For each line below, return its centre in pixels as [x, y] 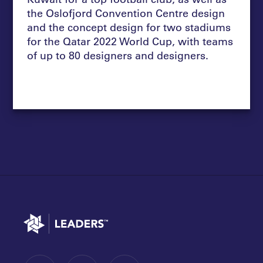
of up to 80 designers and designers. [118, 55]
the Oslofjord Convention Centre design [126, 13]
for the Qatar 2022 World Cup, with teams [130, 41]
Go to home [41, 218]
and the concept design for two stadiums [129, 27]
